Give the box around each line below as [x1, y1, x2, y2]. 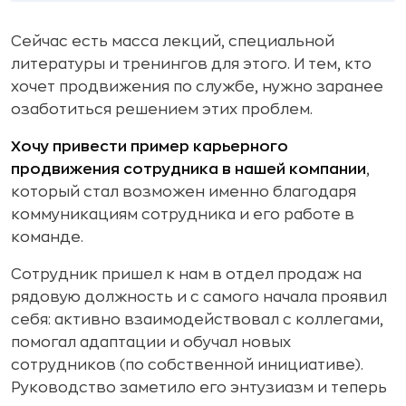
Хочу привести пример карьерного [11, 139, 288, 154]
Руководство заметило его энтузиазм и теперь [11, 380, 387, 395]
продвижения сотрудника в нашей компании [11, 161, 366, 177]
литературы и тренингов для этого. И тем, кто [11, 56, 372, 72]
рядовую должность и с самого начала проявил [11, 289, 387, 304]
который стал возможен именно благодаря [11, 184, 356, 199]
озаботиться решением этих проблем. [11, 101, 313, 117]
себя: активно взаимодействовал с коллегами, [11, 312, 383, 327]
